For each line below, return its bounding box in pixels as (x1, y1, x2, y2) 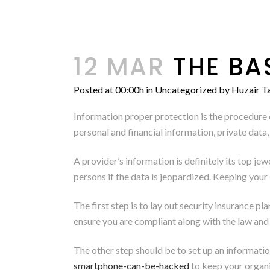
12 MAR (74, 50, 165, 84)
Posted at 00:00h (74, 84, 144, 95)
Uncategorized (155, 84, 217, 95)
